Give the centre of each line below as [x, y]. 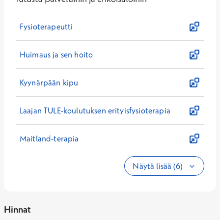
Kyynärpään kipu [49, 82]
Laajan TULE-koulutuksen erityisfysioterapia [95, 110]
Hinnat [17, 209]
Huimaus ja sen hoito [56, 55]
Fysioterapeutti [46, 27]
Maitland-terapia [49, 138]
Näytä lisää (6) [158, 166]
